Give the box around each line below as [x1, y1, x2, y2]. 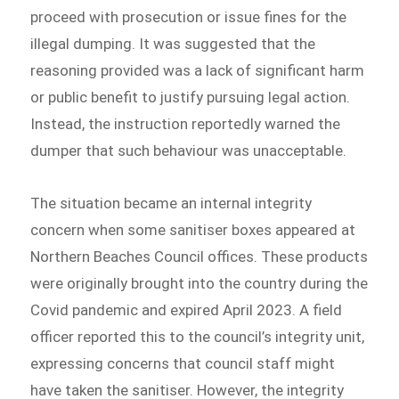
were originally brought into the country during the [30, 274, 369, 293]
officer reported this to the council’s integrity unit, [30, 328, 365, 346]
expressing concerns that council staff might [30, 354, 336, 373]
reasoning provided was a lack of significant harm [30, 61, 365, 79]
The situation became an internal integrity [30, 194, 313, 213]
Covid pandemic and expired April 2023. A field [30, 301, 343, 320]
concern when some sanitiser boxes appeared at [30, 221, 356, 240]
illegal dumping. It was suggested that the [30, 34, 316, 53]
